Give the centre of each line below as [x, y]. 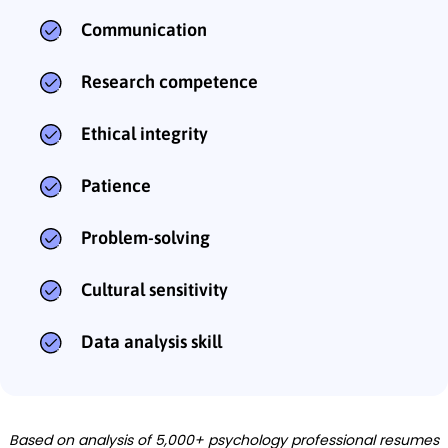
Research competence [169, 81]
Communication [144, 29]
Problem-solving [145, 237]
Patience [116, 185]
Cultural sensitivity [154, 289]
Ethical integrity [144, 133]
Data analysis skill [151, 341]
